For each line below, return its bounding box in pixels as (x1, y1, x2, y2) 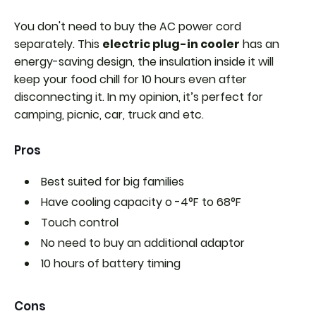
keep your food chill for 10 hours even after (14, 71, 247, 87)
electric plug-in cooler (102, 35, 240, 52)
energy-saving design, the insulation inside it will (14, 53, 274, 70)
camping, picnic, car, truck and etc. (14, 106, 204, 123)
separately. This (14, 35, 102, 52)
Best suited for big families (41, 173, 184, 190)
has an (240, 35, 279, 52)
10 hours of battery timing (41, 255, 181, 272)
